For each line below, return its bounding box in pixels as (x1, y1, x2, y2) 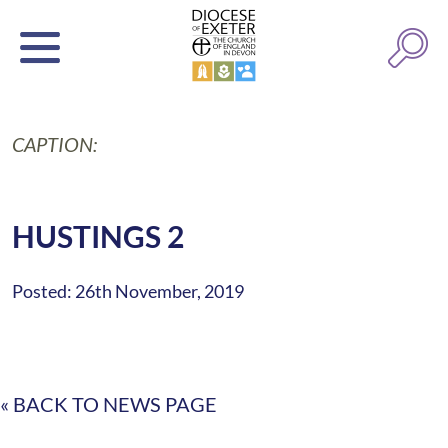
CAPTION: (12, 132, 97, 156)
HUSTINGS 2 (12, 218, 184, 254)
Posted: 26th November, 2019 (12, 280, 244, 302)
